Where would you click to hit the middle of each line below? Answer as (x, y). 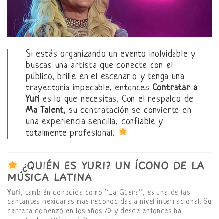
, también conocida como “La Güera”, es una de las (105, 193)
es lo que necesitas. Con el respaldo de (117, 99)
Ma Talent (45, 111)
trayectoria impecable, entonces (89, 88)
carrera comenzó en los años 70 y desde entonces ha (95, 211)
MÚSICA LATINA (50, 177)
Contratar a (175, 88)
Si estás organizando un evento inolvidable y (111, 55)
